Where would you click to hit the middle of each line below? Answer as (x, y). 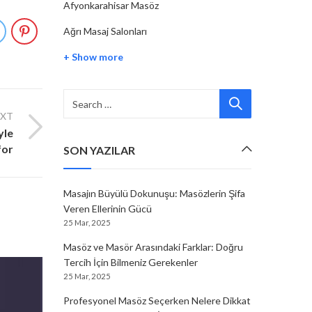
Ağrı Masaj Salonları (105, 31)
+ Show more (93, 57)
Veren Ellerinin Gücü (108, 209)
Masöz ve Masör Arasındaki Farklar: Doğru (153, 247)
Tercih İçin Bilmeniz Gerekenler (131, 262)
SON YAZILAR (99, 150)
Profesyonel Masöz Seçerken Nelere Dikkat (157, 301)
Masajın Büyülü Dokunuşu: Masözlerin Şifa (154, 193)
